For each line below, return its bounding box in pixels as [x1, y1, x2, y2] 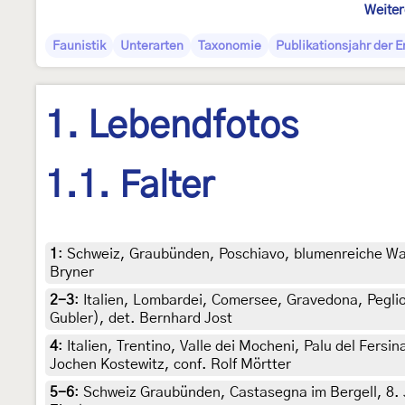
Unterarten [120, 40, 184, 52]
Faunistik [52, 40, 106, 52]
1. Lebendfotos [45, 108, 298, 145]
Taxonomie [198, 40, 261, 52]
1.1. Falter [45, 168, 214, 205]
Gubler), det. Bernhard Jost [50, 310, 232, 325]
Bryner [50, 264, 94, 279]
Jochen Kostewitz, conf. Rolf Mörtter [50, 356, 291, 372]
